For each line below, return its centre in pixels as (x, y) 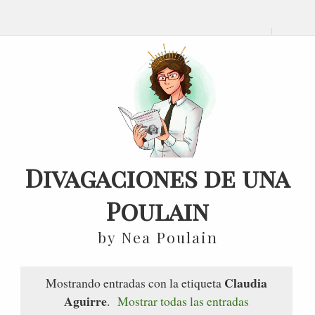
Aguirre (85, 301)
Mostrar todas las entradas (183, 301)
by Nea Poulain (157, 237)
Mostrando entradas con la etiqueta (135, 283)
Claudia (245, 283)
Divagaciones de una (157, 177)
